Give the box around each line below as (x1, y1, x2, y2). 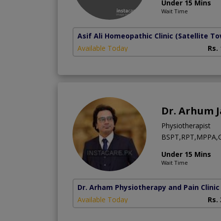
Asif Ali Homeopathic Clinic (77, 31, 173, 41)
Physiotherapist (161, 121, 211, 131)
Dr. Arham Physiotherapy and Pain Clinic (77, 183, 220, 192)
